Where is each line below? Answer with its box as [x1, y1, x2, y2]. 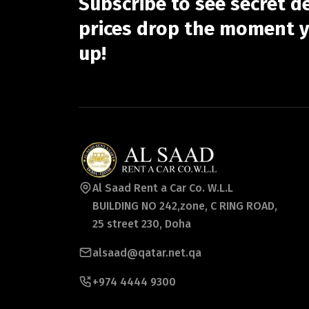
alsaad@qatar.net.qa [92, 246, 201, 259]
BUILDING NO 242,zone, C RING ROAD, [92, 199, 277, 212]
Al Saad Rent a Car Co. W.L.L [92, 181, 233, 195]
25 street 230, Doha [92, 217, 191, 230]
